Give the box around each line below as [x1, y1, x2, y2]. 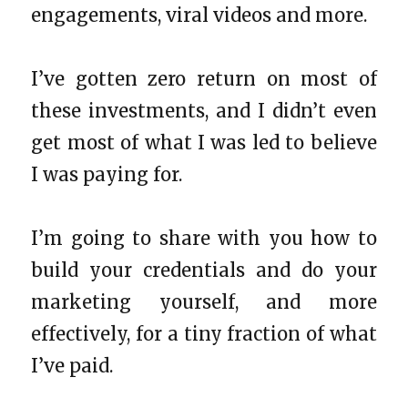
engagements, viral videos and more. [31, 3, 368, 26]
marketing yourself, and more [31, 290, 377, 313]
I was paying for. [31, 162, 183, 186]
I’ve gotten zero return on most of [31, 66, 377, 90]
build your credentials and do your [31, 258, 377, 281]
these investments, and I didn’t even [31, 98, 377, 122]
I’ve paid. [31, 353, 114, 377]
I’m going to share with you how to [31, 226, 377, 250]
